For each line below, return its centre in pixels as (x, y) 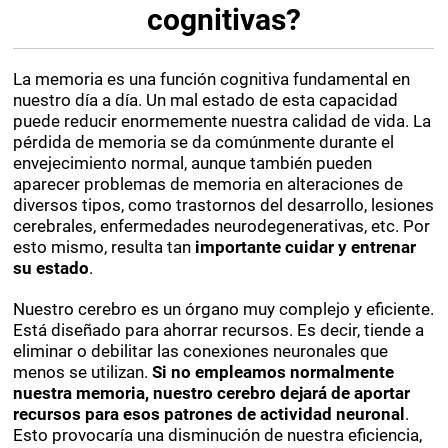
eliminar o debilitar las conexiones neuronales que (201, 352)
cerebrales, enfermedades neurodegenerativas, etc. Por (222, 227)
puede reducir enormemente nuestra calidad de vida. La (222, 122)
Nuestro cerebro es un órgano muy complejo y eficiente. (224, 310)
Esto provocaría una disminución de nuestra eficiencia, (218, 436)
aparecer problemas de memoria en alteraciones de (208, 185)
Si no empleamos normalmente (273, 373)
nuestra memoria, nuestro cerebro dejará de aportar (212, 394)
